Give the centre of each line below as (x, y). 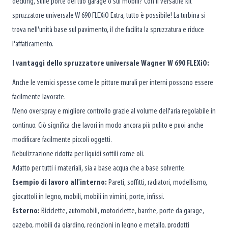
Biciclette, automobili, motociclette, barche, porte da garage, (122, 211)
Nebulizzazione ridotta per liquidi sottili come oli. (78, 154)
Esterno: (26, 211)
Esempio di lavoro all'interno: (60, 182)
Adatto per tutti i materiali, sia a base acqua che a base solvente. (99, 168)
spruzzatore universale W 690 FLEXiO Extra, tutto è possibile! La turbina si (109, 16)
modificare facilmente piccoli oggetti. (62, 140)
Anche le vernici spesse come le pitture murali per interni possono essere (113, 83)
